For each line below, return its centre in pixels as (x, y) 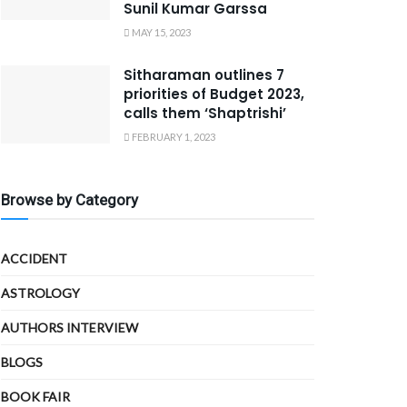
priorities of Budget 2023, (214, 94)
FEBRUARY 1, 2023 (173, 137)
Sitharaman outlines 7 (204, 75)
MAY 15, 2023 (160, 32)
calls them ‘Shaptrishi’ (205, 113)
